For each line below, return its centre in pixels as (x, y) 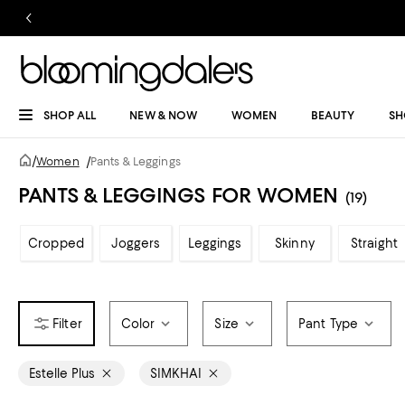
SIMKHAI (176, 373)
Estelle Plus (62, 373)
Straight (374, 243)
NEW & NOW (164, 115)
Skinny (295, 243)
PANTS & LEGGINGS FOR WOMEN (178, 195)
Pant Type (328, 324)
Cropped (56, 243)
